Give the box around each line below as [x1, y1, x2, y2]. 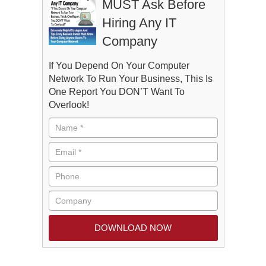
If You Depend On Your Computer [48, 61, 189, 71]
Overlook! [48, 100, 89, 110]
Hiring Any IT [102, 15, 176, 30]
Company [102, 34, 157, 49]
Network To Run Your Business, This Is [48, 74, 213, 84]
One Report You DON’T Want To [48, 87, 185, 97]
